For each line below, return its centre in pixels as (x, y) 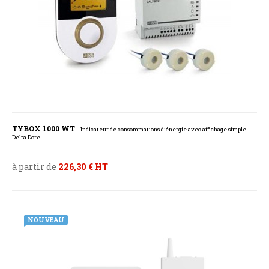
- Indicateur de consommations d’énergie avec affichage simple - (163, 130)
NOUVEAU (46, 220)
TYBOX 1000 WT (44, 129)
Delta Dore (26, 138)
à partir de (35, 167)
